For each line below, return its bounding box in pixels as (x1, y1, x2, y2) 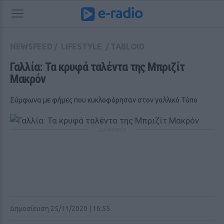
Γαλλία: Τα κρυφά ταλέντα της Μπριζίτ (10, 60, 184, 74)
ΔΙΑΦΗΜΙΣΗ (97, 126, 126, 133)
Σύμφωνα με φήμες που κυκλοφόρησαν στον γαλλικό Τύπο (10, 96, 197, 104)
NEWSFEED (10, 42, 52, 51)
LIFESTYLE (61, 42, 102, 51)
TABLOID (110, 42, 144, 51)
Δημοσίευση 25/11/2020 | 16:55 (10, 204, 110, 212)
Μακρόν (10, 72, 45, 86)
